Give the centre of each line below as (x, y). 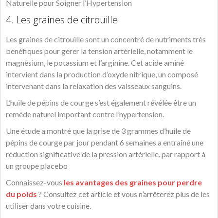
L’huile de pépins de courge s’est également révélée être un (101, 103)
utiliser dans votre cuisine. (49, 206)
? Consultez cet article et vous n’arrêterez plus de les (124, 194)
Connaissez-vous (34, 182)
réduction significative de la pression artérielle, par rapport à (106, 154)
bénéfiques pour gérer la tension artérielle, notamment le (100, 51)
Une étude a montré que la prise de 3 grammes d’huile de (99, 131)
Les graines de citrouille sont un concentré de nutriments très (106, 39)
